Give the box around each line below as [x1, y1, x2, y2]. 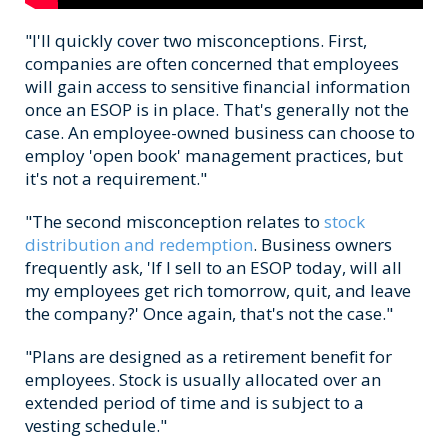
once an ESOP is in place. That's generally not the [25, 98, 409, 122]
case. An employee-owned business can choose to [25, 121, 415, 145]
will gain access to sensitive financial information [25, 75, 410, 99]
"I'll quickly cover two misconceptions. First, [25, 29, 367, 53]
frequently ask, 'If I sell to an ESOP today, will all [25, 256, 402, 280]
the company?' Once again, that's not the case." [25, 302, 393, 326]
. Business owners [253, 233, 392, 257]
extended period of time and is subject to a [25, 391, 364, 415]
